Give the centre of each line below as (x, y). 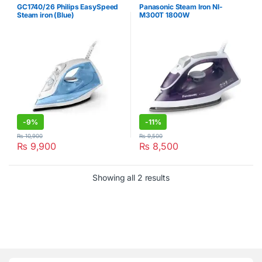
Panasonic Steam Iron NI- (181, 6)
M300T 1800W (164, 15)
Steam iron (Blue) (46, 15)
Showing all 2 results (131, 177)
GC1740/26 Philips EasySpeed (68, 6)
